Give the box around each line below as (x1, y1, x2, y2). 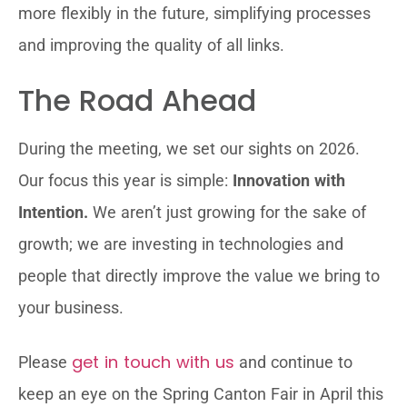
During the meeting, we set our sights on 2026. (18, 139, 360, 158)
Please (18, 352, 72, 372)
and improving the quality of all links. (18, 35, 284, 55)
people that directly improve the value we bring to (18, 266, 380, 285)
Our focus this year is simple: (18, 171, 233, 190)
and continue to (234, 352, 352, 372)
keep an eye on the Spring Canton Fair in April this (18, 384, 383, 403)
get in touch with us (72, 351, 234, 373)
